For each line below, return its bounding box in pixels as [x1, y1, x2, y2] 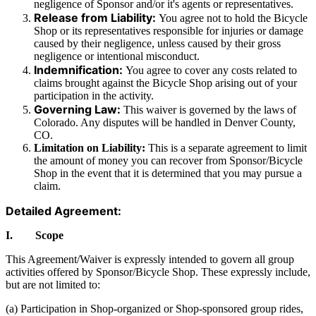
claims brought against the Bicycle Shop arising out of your [34, 76, 297, 89]
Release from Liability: [34, 10, 159, 25]
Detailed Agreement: [6, 203, 121, 218]
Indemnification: [34, 62, 126, 77]
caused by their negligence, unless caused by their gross [34, 37, 281, 49]
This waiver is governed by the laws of [123, 103, 296, 116]
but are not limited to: [6, 278, 100, 291]
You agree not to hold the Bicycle [159, 11, 308, 24]
